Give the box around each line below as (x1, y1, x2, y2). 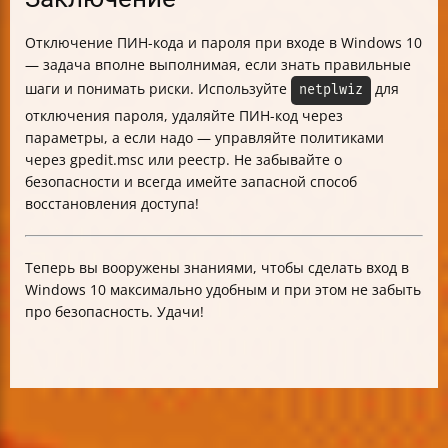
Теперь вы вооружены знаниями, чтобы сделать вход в (25, 257, 409, 277)
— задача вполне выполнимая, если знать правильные (25, 54, 411, 74)
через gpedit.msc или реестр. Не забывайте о (25, 149, 342, 169)
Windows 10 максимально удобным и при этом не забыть (25, 279, 421, 299)
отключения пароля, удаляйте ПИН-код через (25, 105, 343, 125)
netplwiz (299, 81, 363, 98)
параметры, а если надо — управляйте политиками (25, 127, 384, 147)
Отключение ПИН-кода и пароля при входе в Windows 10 (25, 32, 422, 52)
